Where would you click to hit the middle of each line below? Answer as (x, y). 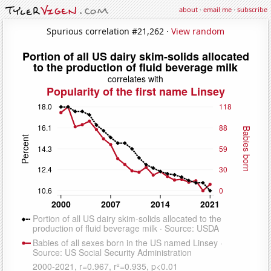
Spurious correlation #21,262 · (109, 31)
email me (217, 9)
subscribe (252, 9)
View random (198, 31)
